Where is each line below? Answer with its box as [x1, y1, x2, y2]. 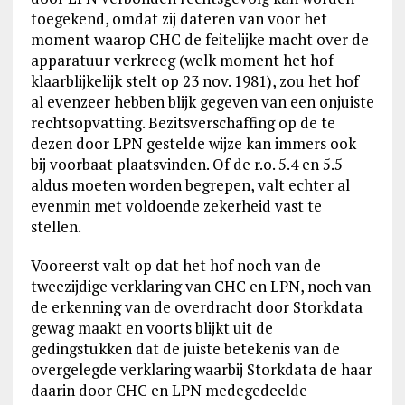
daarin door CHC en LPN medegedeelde [30, 380, 307, 400]
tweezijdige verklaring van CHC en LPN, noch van [30, 276, 371, 297]
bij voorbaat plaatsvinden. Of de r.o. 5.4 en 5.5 [30, 154, 343, 174]
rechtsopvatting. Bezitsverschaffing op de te [30, 112, 335, 133]
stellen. [30, 216, 81, 237]
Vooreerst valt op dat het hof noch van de [30, 255, 321, 276]
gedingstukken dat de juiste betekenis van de [30, 338, 340, 359]
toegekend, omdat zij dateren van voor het [30, 8, 327, 29]
